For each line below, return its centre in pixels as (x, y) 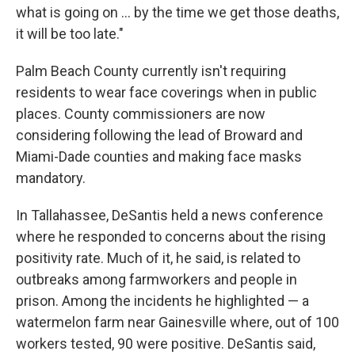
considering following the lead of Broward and (159, 136)
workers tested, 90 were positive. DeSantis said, (166, 344)
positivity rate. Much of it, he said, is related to (158, 258)
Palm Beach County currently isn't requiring (151, 71)
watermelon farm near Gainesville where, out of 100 (177, 323)
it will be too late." (70, 34)
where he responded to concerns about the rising (171, 237)
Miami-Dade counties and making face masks (159, 157)
